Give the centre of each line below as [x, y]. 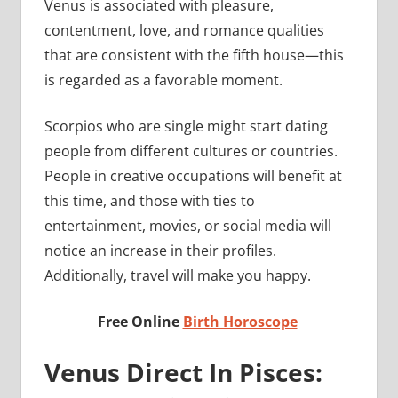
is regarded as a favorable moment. [163, 80]
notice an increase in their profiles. [160, 251]
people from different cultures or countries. [191, 151]
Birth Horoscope [240, 322]
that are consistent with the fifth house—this [194, 56]
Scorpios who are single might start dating [186, 127]
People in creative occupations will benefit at [193, 176]
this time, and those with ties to [149, 201]
